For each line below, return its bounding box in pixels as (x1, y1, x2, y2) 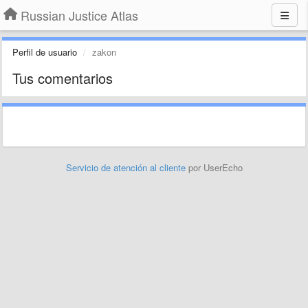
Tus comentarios (12, 68, 113, 88)
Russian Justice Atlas (21, 6, 138, 24)
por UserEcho (188, 161, 243, 174)
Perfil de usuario (12, 45, 77, 58)
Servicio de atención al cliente (65, 161, 188, 174)
